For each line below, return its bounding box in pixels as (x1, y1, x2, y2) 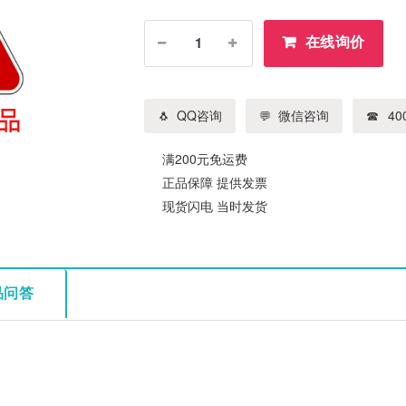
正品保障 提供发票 (162, 172, 267, 191)
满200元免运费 (162, 149, 247, 168)
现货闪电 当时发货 (162, 196, 267, 215)
